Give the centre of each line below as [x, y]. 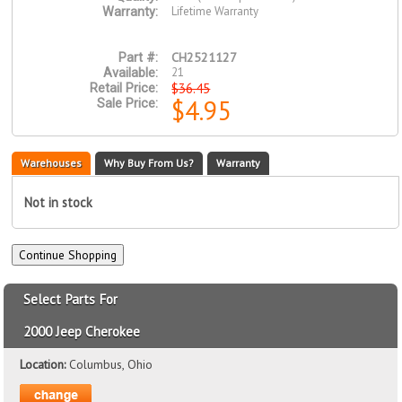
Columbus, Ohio [111, 365]
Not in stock [59, 203]
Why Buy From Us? [149, 163]
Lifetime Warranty [215, 12]
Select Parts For [71, 300]
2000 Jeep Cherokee [82, 332]
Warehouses [52, 163]
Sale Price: [128, 104]
